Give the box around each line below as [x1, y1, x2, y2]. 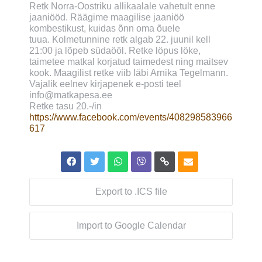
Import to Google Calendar [76, 220, 186, 230]
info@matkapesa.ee [29, 90, 112, 100]
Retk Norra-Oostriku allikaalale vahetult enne [29, 1, 215, 11]
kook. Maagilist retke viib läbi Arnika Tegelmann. [29, 68, 228, 78]
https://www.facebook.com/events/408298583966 [29, 112, 232, 122]
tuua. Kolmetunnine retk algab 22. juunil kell [29, 35, 211, 44]
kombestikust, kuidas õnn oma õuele [29, 23, 180, 33]
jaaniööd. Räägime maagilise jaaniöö [29, 12, 184, 22]
